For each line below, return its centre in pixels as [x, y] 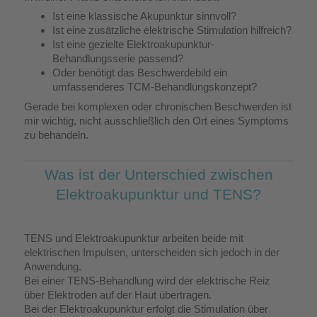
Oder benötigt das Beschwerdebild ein [140, 73]
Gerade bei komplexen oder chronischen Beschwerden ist [158, 106]
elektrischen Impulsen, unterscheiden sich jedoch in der [152, 252]
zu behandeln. [56, 134]
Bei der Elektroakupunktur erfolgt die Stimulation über [146, 309]
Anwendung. [53, 266]
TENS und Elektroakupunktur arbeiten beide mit [134, 238]
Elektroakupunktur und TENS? [158, 194]
